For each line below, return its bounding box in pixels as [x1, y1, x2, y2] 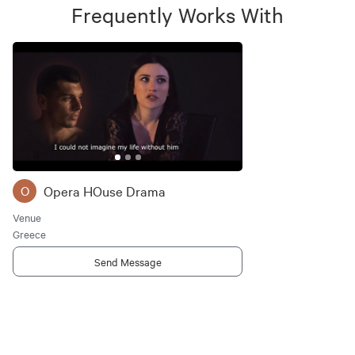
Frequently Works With [71, 2, 284, 28]
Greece [13, 227, 46, 242]
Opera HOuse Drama [44, 181, 166, 200]
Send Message [94, 254, 162, 269]
